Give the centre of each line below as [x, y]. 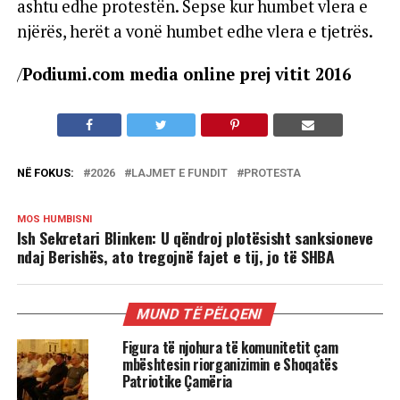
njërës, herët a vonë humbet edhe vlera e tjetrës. [195, 31]
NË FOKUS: [45, 172]
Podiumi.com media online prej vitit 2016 [186, 74]
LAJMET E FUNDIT [179, 172]
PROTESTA [272, 172]
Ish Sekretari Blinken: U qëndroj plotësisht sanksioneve [195, 237]
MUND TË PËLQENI [200, 313]
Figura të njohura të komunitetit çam [230, 347]
